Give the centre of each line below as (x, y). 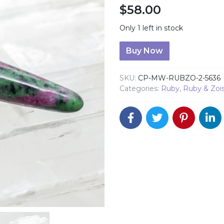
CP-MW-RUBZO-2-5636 (179, 78)
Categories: (140, 89)
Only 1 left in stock (151, 28)
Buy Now (144, 51)
